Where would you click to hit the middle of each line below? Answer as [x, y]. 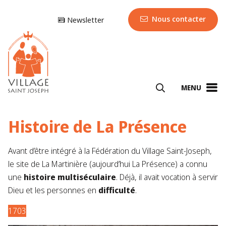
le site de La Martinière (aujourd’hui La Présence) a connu [108, 164]
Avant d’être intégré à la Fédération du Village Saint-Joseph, [110, 151]
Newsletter [84, 20]
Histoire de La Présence [97, 127]
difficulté [117, 190]
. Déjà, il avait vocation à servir [167, 177]
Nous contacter [178, 19]
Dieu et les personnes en [53, 190]
